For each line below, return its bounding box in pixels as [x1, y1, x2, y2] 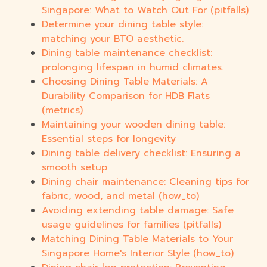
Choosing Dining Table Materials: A [42, 74, 208, 89]
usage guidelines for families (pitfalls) [42, 218, 221, 232]
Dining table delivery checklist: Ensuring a [42, 146, 241, 161]
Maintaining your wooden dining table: [42, 117, 225, 132]
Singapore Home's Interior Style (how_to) [42, 246, 234, 261]
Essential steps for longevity [42, 132, 176, 147]
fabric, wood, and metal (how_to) [42, 189, 199, 204]
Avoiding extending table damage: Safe [42, 203, 234, 218]
